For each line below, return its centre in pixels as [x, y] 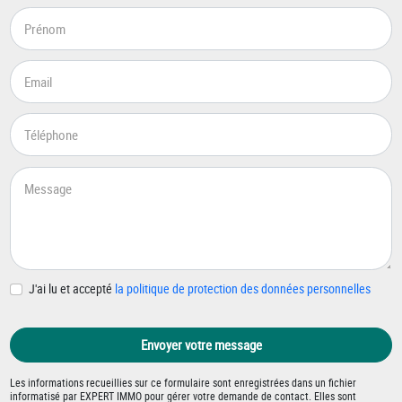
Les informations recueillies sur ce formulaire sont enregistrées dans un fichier [184, 382]
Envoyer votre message [201, 345]
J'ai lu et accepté [71, 289]
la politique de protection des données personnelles [242, 289]
